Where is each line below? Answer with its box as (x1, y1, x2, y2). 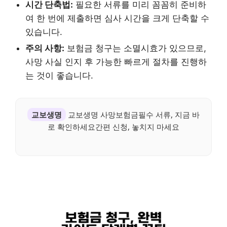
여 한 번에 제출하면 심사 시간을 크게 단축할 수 (25, 13, 209, 23)
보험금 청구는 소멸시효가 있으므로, (64, 43, 206, 53)
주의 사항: (25, 43, 64, 53)
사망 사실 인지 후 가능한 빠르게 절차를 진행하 (25, 56, 207, 67)
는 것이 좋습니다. (25, 70, 93, 81)
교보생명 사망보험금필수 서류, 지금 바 (66, 109, 200, 120)
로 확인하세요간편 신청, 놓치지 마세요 (48, 121, 179, 132)
